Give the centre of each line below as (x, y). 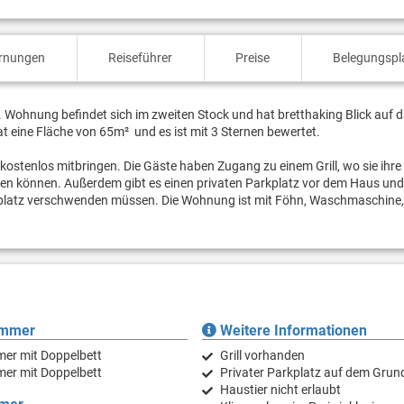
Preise (253, 58)
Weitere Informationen (291, 331)
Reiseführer (141, 58)
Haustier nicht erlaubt (280, 390)
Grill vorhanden (262, 356)
